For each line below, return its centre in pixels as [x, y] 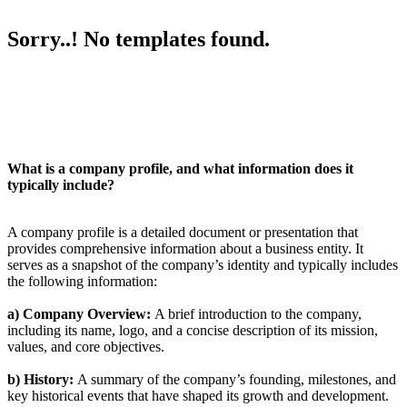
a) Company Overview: [79, 314]
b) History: [40, 380]
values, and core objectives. [86, 347]
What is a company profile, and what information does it [180, 169]
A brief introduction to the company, [256, 314]
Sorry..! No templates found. [139, 40]
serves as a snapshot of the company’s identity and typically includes [203, 265]
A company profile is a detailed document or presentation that [183, 233]
